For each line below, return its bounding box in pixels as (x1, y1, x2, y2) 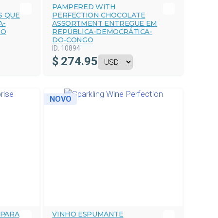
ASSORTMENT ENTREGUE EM (52, 19, 157, 28)
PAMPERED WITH (52, 2, 116, 11)
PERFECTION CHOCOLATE (52, 11, 145, 19)
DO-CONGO (52, 36, 93, 44)
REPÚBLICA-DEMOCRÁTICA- (52, 27, 152, 36)
